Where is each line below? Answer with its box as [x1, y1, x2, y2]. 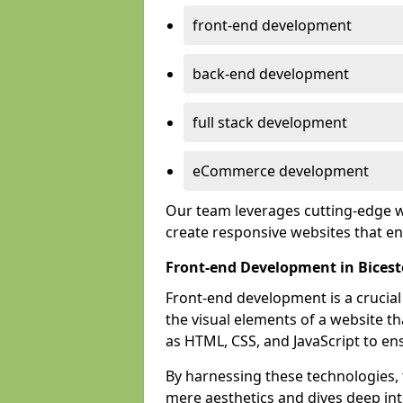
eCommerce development [193, 161, 369, 181]
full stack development [193, 112, 347, 132]
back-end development [193, 64, 349, 84]
